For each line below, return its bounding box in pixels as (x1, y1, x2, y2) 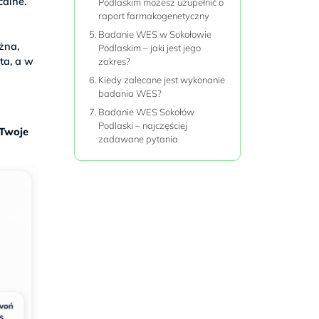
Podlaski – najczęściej (98, 119, 188, 131)
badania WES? (98, 87, 162, 99)
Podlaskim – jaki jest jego (98, 41, 202, 53)
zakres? (98, 55, 131, 67)
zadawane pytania (98, 132, 179, 145)
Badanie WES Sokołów (98, 105, 195, 117)
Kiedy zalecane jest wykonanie (98, 73, 226, 85)
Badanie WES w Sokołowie (98, 28, 212, 40)
